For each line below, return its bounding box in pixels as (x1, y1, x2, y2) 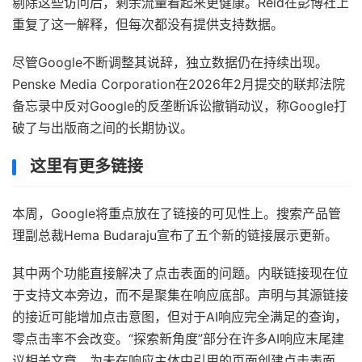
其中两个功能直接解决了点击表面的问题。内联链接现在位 (12, 265, 348, 281)
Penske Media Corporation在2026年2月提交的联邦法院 (12, 76, 345, 92)
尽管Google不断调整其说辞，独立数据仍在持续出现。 (12, 54, 328, 70)
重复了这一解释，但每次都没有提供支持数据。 (12, 16, 284, 32)
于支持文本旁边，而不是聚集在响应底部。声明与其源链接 (12, 287, 348, 303)
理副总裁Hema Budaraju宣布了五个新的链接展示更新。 (12, 227, 338, 243)
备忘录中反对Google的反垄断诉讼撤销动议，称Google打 (12, 98, 347, 114)
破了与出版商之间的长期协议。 (12, 120, 193, 136)
